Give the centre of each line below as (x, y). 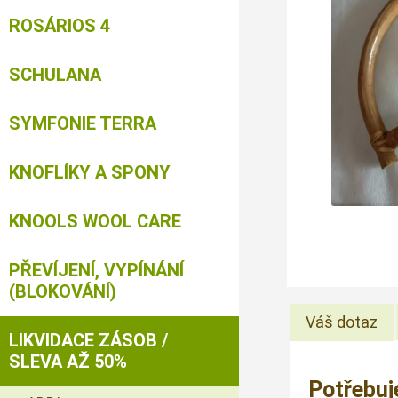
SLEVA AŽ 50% (68, 362)
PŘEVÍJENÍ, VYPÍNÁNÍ (96, 270)
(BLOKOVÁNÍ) (63, 291)
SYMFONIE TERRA (83, 123)
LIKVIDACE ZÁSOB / (88, 340)
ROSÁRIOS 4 (60, 26)
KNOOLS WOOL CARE (95, 221)
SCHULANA (55, 75)
